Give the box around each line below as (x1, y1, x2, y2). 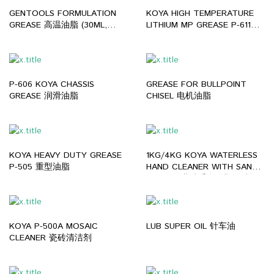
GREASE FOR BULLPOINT (146, 78, 246, 91)
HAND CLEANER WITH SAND (146, 161, 258, 174)
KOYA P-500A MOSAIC (9, 220, 98, 233)
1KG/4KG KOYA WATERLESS (146, 149, 257, 162)
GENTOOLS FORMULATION (9, 7, 116, 20)
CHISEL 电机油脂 (146, 90, 211, 103)
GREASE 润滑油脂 (9, 90, 78, 103)
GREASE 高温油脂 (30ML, (9, 19, 107, 32)
